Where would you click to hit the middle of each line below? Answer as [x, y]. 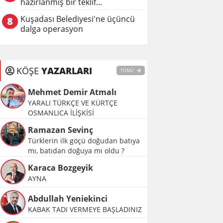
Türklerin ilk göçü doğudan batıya [84, 141]
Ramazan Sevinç [60, 130]
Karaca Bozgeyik [60, 168]
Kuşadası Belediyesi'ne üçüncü [78, 19]
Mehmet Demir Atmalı [72, 92]
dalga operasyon [52, 29]
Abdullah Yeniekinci [68, 199]
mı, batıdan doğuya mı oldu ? [76, 151]
